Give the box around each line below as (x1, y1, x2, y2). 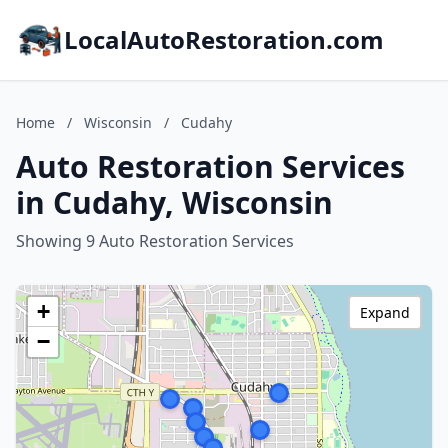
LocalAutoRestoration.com (64, 23, 384, 56)
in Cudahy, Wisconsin (16, 182, 333, 223)
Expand (360, 303, 410, 322)
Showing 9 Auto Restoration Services (16, 230, 294, 252)
